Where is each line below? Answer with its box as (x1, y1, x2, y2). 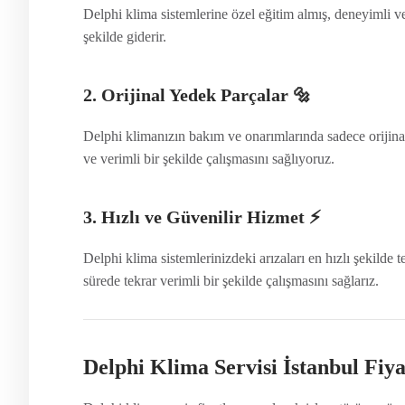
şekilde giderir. (83, 28, 166, 44)
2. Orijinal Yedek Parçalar (83, 84, 288, 105)
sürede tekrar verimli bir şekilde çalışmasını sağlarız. (83, 272, 379, 288)
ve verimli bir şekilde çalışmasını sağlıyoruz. (83, 150, 334, 166)
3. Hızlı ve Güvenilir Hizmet (83, 206, 305, 227)
